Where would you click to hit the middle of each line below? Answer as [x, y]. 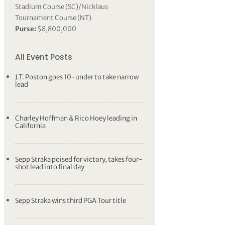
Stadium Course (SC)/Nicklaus [62, 7]
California [31, 126]
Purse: [26, 29]
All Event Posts [44, 57]
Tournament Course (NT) [53, 18]
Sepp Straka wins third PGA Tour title [71, 200]
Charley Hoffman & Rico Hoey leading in [76, 118]
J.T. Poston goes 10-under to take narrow [77, 77]
